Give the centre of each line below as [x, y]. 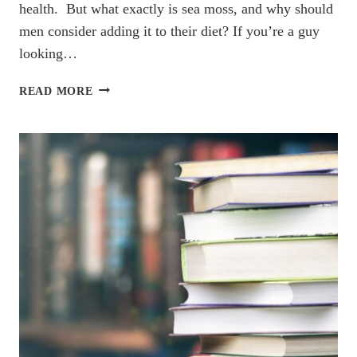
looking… [48, 53]
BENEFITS [122, 160]
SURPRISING [129, 105]
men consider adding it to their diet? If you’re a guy [169, 31]
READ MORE [56, 90]
